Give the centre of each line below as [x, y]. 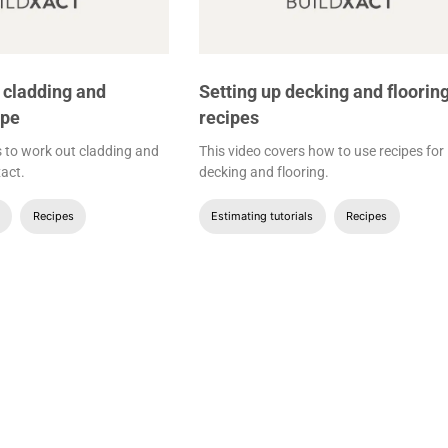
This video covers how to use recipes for [321, 150]
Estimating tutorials [262, 216]
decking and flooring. [263, 171]
